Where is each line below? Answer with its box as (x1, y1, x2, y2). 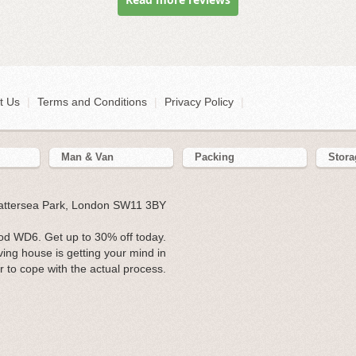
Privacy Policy (164, 95, 234, 109)
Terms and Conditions (37, 95, 147, 109)
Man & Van (60, 151, 114, 164)
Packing (194, 151, 234, 164)
